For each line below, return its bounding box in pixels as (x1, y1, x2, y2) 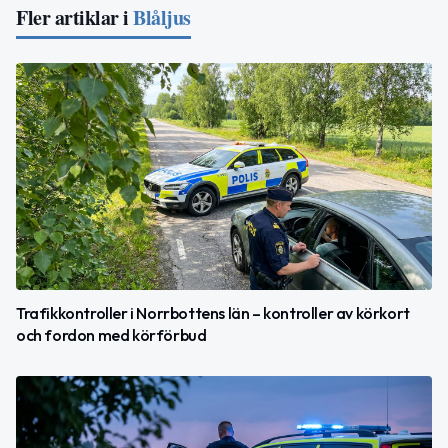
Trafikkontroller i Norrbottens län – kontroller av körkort (16, 302, 410, 323)
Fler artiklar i (16, 2, 129, 32)
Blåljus (133, 2, 191, 32)
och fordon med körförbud (16, 324, 207, 345)
